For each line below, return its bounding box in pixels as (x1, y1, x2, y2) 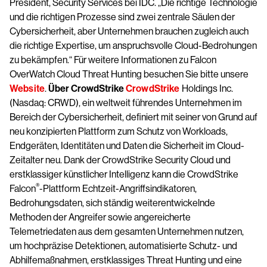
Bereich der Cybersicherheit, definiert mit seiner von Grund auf (10, 111, 257, 123)
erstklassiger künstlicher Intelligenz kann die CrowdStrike (10, 169, 238, 180)
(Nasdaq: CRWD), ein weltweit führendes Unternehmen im (10, 97, 242, 108)
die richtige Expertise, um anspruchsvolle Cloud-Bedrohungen (10, 40, 257, 51)
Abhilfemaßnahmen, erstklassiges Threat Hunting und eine (10, 254, 242, 266)
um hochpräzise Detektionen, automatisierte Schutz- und (10, 240, 237, 252)
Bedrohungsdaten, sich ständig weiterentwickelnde (10, 197, 215, 209)
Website (10, 83, 45, 94)
